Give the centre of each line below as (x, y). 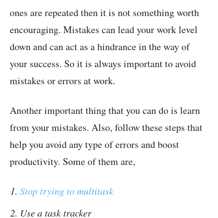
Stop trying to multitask (67, 191)
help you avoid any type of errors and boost (94, 145)
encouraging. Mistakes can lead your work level (104, 30)
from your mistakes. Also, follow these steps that (106, 127)
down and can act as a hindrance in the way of (100, 47)
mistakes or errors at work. (63, 81)
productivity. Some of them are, (73, 162)
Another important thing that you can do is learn (105, 110)
